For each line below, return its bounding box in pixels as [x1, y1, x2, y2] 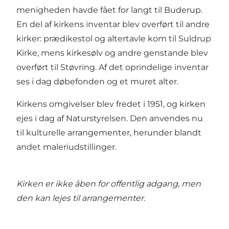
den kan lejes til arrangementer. [16, 193, 145, 203]
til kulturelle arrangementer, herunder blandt [16, 127, 201, 138]
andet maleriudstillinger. [16, 142, 117, 152]
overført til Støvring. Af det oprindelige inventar [16, 62, 209, 72]
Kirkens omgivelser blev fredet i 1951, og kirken [16, 99, 205, 109]
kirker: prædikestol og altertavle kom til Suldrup [16, 33, 211, 43]
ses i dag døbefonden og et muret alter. [16, 76, 178, 86]
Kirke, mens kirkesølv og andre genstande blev [16, 48, 208, 58]
